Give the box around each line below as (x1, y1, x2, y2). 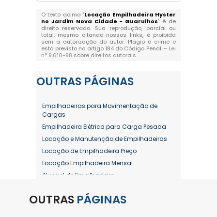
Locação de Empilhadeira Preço (42, 147, 137, 155)
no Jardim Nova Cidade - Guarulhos (41, 17, 158, 25)
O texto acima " (41, 11, 85, 18)
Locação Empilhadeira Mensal (42, 159, 133, 167)
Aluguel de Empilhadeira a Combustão (42, 183, 158, 191)
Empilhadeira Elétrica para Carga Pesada (42, 123, 166, 131)
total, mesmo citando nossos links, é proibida (41, 31, 176, 39)
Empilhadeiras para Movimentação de (42, 102, 157, 110)
